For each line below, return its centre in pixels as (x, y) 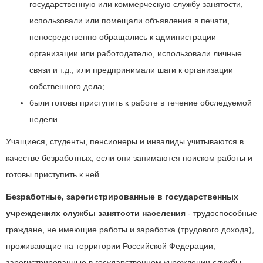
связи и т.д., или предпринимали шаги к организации (131, 70)
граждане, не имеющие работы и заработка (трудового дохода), (130, 230)
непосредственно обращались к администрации (123, 37)
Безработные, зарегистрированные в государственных (122, 197)
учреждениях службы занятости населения (96, 213)
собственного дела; (67, 86)
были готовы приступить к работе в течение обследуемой (141, 103)
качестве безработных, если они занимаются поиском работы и (129, 158)
